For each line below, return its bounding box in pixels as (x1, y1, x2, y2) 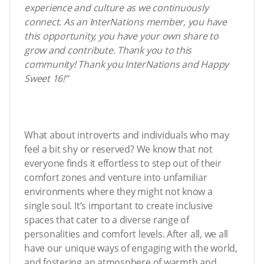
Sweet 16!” (24, 71, 68, 85)
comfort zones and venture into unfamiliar (24, 170, 207, 184)
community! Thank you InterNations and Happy (24, 57, 229, 71)
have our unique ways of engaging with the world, (24, 241, 237, 255)
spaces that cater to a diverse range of (24, 213, 190, 226)
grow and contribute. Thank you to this (24, 43, 192, 57)
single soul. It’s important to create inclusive (24, 199, 213, 212)
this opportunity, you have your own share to (24, 29, 219, 42)
